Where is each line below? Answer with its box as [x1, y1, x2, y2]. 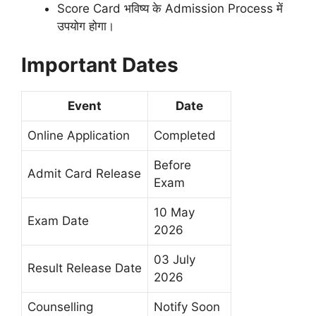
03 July [154, 252, 195, 267]
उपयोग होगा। [57, 19, 114, 34]
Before [154, 157, 191, 172]
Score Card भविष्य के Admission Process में [57, 1, 283, 16]
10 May [154, 205, 195, 219]
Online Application [28, 128, 130, 142]
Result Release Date [28, 260, 142, 275]
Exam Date [28, 213, 89, 228]
